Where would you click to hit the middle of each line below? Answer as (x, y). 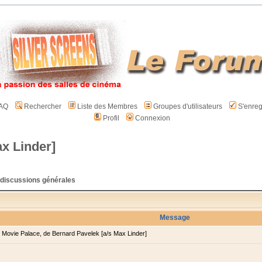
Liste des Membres (107, 106)
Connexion (152, 118)
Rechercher (42, 106)
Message (175, 218)
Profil (111, 118)
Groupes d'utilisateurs (187, 106)
